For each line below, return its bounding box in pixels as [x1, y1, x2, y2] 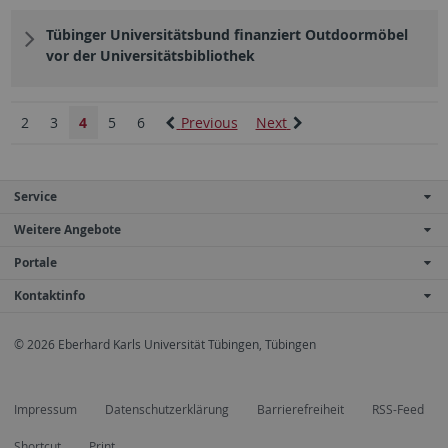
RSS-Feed [372, 400, 424, 418]
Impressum [14, 400, 77, 418]
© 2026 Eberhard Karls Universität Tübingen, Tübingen [14, 336, 316, 354]
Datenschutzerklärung [105, 400, 229, 418]
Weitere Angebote [14, 221, 121, 239]
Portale [14, 254, 57, 272]
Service [14, 188, 57, 206]
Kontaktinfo [14, 287, 85, 305]
